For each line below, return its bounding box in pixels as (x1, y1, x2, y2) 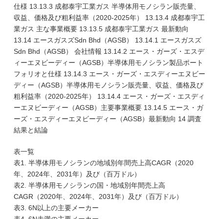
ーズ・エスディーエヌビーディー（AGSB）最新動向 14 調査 (14, 115, 201, 123)
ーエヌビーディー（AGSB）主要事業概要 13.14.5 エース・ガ (14, 104, 203, 111)
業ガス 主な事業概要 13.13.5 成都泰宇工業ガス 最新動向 (14, 25, 189, 33)
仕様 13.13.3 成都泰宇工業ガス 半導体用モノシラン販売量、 (14, 2, 200, 10)
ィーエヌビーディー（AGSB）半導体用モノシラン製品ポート (14, 59, 203, 66)
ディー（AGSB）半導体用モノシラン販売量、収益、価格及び (14, 81, 203, 89)
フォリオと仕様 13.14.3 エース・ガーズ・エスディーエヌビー (14, 70, 205, 78)
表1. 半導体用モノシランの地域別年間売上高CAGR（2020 (14, 159, 194, 167)
